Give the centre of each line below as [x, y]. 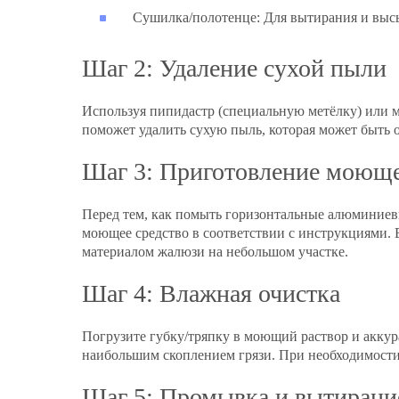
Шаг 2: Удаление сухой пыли [234, 69]
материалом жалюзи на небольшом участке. [215, 252]
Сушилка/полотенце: [196, 18]
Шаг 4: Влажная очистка [211, 294]
